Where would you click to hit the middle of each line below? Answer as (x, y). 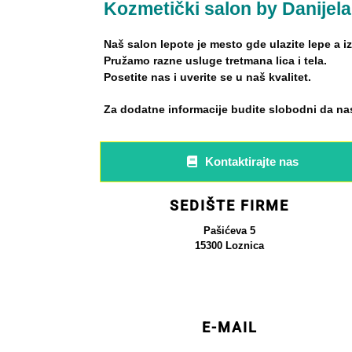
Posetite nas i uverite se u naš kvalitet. (207, 77)
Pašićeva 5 (230, 230)
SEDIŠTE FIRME (230, 205)
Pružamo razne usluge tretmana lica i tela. (215, 60)
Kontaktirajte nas (252, 161)
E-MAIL (229, 327)
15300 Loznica (230, 245)
